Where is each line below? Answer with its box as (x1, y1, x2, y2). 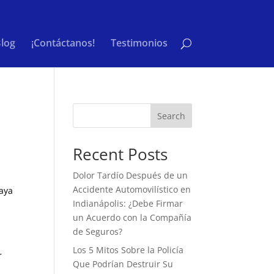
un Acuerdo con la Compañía (73, 212, 192, 223)
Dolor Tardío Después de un (73, 169, 188, 181)
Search (157, 109, 185, 122)
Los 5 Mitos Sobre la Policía (73, 244, 184, 256)
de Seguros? (73, 226, 123, 237)
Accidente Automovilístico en (73, 183, 191, 195)
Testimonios (110, 36, 168, 50)
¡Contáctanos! (31, 36, 95, 50)
